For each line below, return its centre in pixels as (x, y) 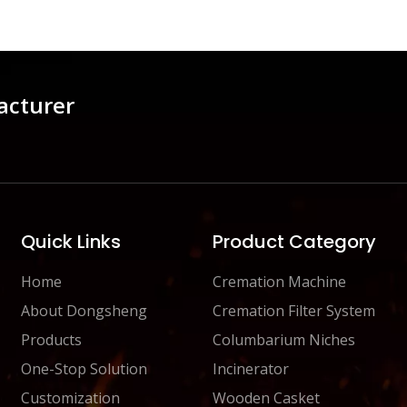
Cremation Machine (279, 282)
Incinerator (250, 369)
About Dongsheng (84, 311)
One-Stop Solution (84, 369)
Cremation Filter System (293, 311)
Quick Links (71, 242)
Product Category (294, 242)
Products (52, 340)
